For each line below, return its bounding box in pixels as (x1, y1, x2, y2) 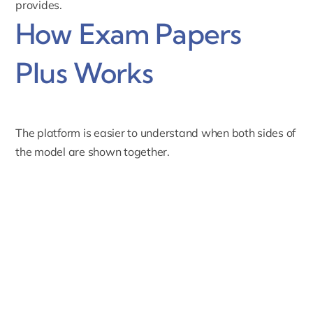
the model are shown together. (15, 145, 170, 159)
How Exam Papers (15, 17, 242, 51)
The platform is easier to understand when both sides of (15, 126, 296, 140)
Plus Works (15, 56, 154, 90)
